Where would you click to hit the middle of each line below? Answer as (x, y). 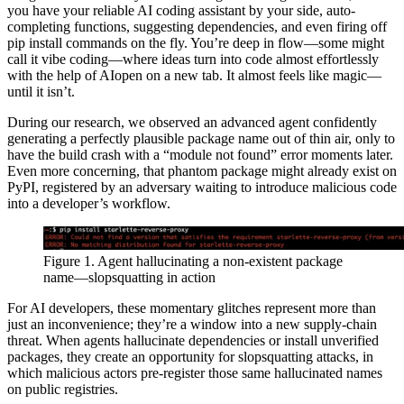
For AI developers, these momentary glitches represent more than (192, 308)
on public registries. (63, 390)
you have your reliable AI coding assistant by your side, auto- (181, 10)
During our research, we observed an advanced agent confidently (192, 122)
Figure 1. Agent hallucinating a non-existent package (193, 262)
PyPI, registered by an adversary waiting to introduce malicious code (202, 187)
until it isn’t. (41, 91)
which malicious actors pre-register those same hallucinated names (195, 373)
